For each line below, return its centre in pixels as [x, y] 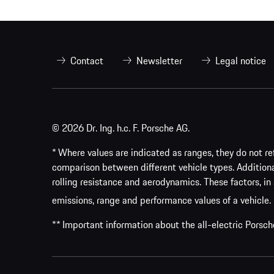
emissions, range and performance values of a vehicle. [161, 200]
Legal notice [241, 60]
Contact [87, 60]
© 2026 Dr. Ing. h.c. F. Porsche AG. [121, 128]
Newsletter [159, 60]
